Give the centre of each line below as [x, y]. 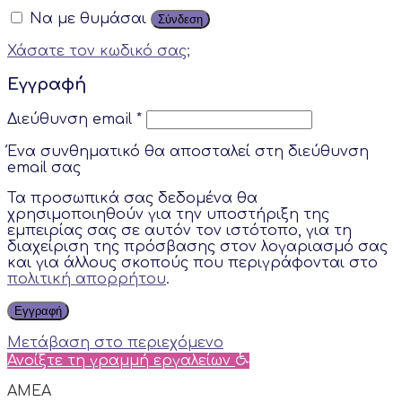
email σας [44, 168]
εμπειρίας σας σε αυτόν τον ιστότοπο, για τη [179, 231]
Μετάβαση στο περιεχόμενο [115, 343]
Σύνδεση [180, 19]
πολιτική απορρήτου [87, 280]
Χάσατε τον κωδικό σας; [99, 51]
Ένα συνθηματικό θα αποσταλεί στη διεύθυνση [188, 152]
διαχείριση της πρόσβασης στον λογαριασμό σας [197, 247]
